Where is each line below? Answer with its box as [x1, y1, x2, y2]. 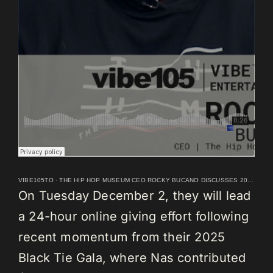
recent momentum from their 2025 [18, 229, 225, 244]
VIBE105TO [18, 176, 54, 183]
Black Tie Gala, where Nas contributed [18, 250, 246, 265]
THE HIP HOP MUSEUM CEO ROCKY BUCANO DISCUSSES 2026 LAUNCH [59, 176, 248, 183]
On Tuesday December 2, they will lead [18, 188, 251, 203]
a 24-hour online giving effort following [18, 208, 249, 224]
